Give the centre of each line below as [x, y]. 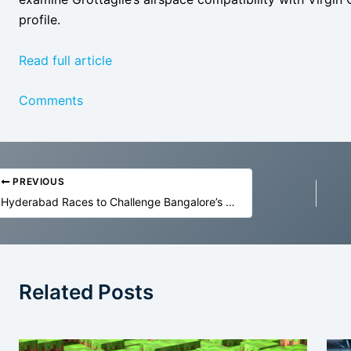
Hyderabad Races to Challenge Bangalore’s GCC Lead [230, 202]
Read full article [65, 60]
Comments [51, 101]
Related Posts [86, 292]
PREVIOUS [37, 182]
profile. [40, 20]
